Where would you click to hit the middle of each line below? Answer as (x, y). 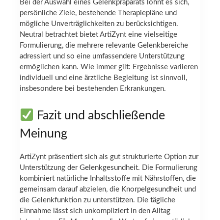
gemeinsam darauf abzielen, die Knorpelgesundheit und (108, 189)
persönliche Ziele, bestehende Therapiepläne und (98, 13)
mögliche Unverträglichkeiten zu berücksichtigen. (99, 24)
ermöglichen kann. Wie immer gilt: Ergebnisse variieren (109, 67)
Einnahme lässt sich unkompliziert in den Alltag (95, 211)
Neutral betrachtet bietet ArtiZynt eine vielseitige (98, 35)
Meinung (43, 134)
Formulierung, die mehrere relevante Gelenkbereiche (104, 46)
